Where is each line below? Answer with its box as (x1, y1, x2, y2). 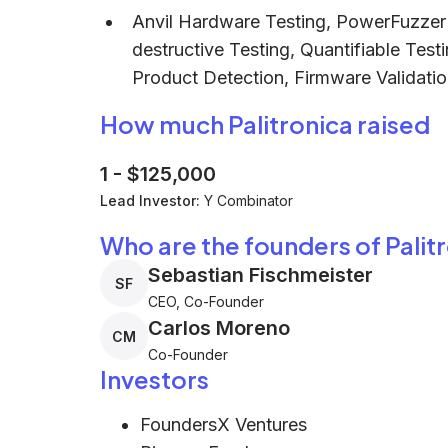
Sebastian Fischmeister (148, 263, 373, 287)
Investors (100, 364, 209, 394)
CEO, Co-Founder (148, 293, 264, 310)
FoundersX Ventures (140, 414, 307, 435)
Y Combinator (204, 192, 293, 209)
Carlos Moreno (148, 316, 290, 340)
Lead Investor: (100, 192, 200, 209)
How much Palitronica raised (100, 109, 430, 139)
